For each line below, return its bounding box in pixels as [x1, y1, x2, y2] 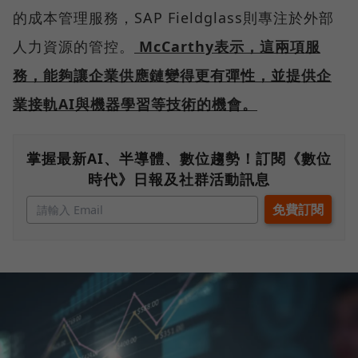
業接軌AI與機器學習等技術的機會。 [13, 93, 257, 113]
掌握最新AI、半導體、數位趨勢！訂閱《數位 [26, 148, 332, 168]
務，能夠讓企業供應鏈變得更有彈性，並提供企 [13, 65, 332, 85]
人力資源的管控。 [13, 36, 134, 56]
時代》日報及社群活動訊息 [88, 169, 270, 189]
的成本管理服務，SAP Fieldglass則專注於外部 [13, 7, 334, 27]
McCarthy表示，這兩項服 [139, 36, 320, 56]
